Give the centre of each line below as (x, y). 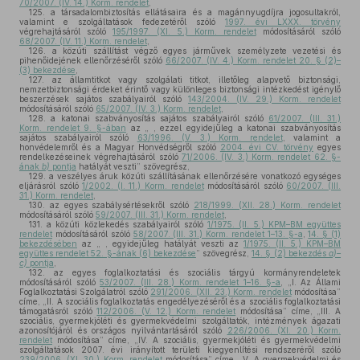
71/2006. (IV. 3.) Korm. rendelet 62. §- (261, 157)
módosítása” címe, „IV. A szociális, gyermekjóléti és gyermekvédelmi (196, 340)
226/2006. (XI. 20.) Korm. (284, 330)
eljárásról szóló (51, 186)
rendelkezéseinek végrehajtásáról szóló (100, 157)
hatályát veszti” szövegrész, (133, 166)
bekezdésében (48, 243)
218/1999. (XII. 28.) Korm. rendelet (267, 205)
